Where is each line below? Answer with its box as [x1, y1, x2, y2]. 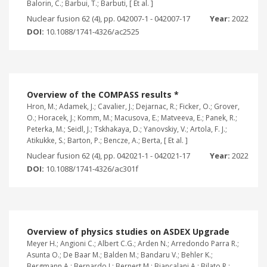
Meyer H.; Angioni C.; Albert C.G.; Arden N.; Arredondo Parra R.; [27, 238, 239, 249]
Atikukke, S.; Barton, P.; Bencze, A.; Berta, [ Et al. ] [27, 135, 188, 145]
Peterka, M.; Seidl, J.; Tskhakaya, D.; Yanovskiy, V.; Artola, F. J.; [27, 123, 227, 134]
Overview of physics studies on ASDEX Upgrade [27, 225, 229, 237]
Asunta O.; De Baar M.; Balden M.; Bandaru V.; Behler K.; [27, 249, 213, 260]
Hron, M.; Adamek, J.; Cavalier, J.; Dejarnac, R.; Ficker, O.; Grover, [27, 101, 240, 111]
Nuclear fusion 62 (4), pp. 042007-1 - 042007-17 [27, 13, 190, 24]
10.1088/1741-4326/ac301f [46, 163, 138, 174]
